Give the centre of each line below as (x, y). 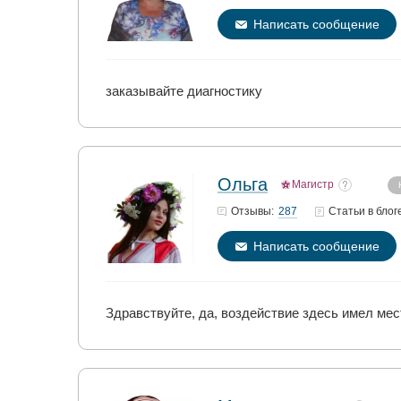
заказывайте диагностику (184, 91)
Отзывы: (252, 211)
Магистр (313, 184)
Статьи (348, 211)
